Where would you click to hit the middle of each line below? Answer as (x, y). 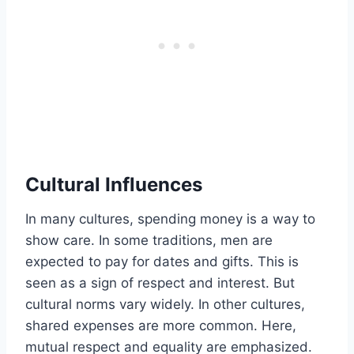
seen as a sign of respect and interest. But (160, 283)
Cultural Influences (114, 185)
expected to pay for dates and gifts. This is (162, 262)
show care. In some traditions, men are (149, 241)
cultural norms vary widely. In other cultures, (165, 305)
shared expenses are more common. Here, (161, 326)
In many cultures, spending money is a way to (170, 219)
